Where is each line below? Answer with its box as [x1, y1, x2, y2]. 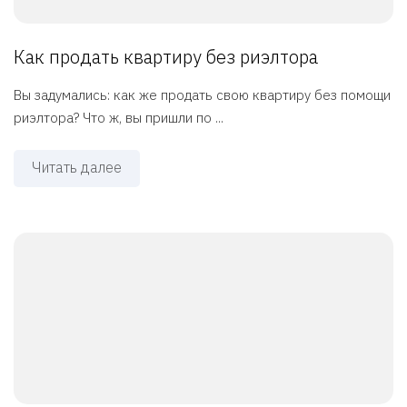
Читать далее [32, 158, 122, 177]
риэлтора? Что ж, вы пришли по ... [14, 109, 223, 127]
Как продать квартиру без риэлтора [14, 45, 318, 70]
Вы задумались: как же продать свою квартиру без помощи [14, 86, 391, 104]
